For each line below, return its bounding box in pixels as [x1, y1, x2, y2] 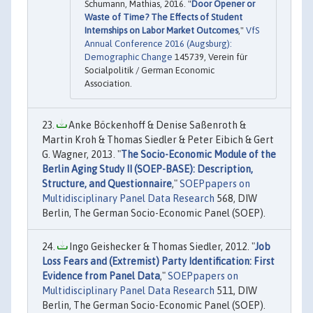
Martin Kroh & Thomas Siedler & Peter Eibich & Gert [42, 133, 274, 145]
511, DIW [214, 284, 257, 296]
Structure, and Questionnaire [42, 177, 172, 189]
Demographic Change [85, 51, 173, 62]
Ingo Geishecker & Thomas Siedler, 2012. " [67, 240, 255, 252]
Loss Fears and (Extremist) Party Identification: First [42, 255, 275, 267]
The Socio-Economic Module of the [121, 148, 276, 160]
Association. [85, 78, 132, 89]
